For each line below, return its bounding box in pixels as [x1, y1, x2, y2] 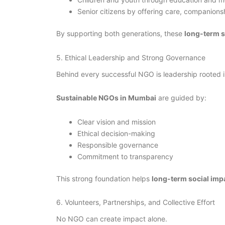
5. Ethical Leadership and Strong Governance [56, 53, 205, 62]
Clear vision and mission [77, 117, 156, 126]
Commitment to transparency [77, 152, 173, 161]
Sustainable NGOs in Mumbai [56, 93, 156, 102]
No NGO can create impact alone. [56, 214, 167, 223]
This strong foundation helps [56, 174, 152, 183]
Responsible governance [77, 140, 158, 149]
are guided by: [156, 93, 206, 102]
